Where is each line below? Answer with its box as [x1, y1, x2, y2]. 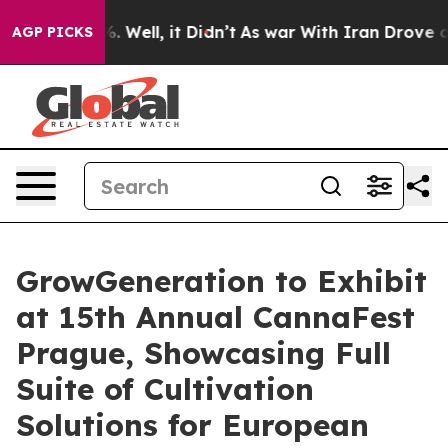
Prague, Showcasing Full [16, 334, 391, 372]
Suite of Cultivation [16, 370, 314, 408]
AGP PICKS [12, 23, 93, 41]
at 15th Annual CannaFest [16, 298, 415, 336]
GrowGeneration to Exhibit [16, 262, 427, 300]
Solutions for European [16, 406, 369, 444]
